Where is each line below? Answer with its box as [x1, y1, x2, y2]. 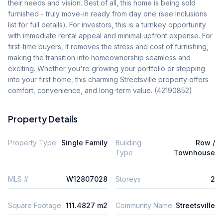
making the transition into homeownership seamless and [8, 53, 191, 62]
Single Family [61, 138, 108, 147]
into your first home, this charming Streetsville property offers [8, 75, 209, 84]
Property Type [8, 138, 56, 147]
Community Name [115, 201, 172, 210]
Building [115, 138, 141, 147]
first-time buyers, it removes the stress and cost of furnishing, [8, 42, 209, 51]
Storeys [115, 175, 141, 183]
